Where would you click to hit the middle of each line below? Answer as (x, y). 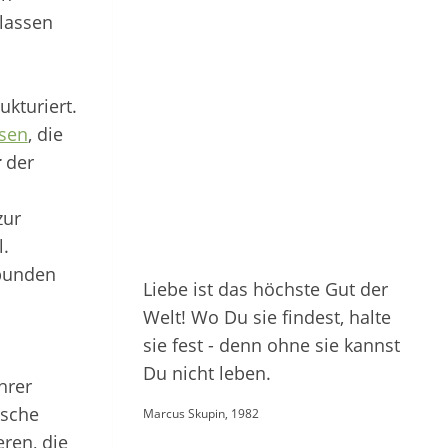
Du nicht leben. (207, 373)
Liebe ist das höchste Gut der (265, 289)
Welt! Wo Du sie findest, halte (267, 317)
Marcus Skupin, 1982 (201, 413)
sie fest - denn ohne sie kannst (271, 345)
